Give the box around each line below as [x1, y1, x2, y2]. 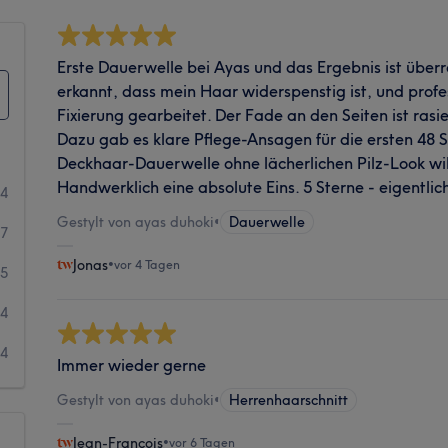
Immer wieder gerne [57, 354, 207, 375]
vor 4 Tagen [114, 256, 181, 272]
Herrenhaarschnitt [229, 390, 349, 409]
